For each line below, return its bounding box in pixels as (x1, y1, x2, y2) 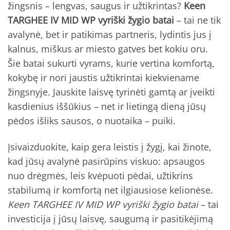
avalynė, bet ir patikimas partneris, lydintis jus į (8, 28, 212, 41)
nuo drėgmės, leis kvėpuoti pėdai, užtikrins (8, 169, 193, 182)
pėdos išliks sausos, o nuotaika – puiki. (8, 114, 176, 127)
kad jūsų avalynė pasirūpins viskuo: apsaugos (8, 155, 205, 168)
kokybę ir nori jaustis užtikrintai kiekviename (8, 71, 199, 84)
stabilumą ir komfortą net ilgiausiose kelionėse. (8, 184, 213, 197)
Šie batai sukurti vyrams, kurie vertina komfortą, (8, 56, 215, 69)
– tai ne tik (174, 13, 221, 26)
